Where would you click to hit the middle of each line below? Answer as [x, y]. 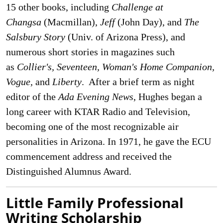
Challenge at [137, 7]
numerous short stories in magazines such [90, 52]
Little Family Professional [95, 203]
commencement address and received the [89, 156]
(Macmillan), [71, 22]
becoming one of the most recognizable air [92, 126]
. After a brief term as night [138, 82]
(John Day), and [150, 22]
